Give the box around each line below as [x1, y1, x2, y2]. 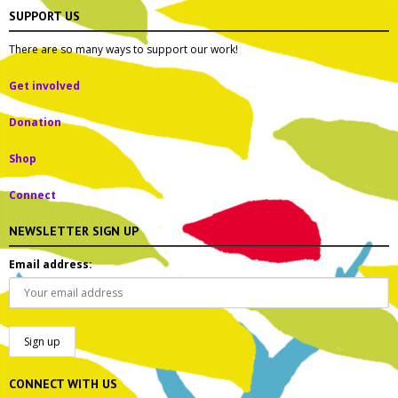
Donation [9, 115, 61, 130]
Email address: [9, 257, 92, 272]
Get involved [9, 78, 80, 93]
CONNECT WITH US [9, 376, 117, 392]
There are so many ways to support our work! [9, 42, 238, 57]
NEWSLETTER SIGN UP [9, 223, 139, 239]
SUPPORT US [9, 8, 80, 24]
